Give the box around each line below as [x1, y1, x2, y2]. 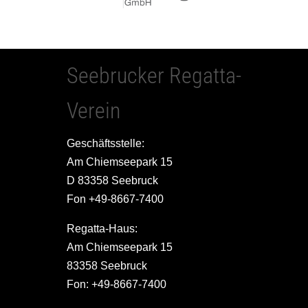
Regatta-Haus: [66, 222, 137, 234]
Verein [66, 97, 120, 124]
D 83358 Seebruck [66, 174, 158, 186]
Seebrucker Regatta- [66, 62, 241, 89]
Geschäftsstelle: [66, 137, 144, 149]
